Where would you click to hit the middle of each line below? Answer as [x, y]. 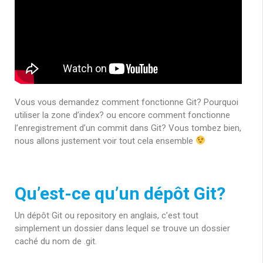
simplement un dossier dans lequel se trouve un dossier [122, 229]
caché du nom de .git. [56, 242]
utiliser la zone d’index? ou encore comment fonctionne [122, 115]
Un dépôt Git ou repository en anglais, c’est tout [107, 216]
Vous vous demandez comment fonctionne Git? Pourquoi [127, 102]
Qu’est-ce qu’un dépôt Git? [120, 194]
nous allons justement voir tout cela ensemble [105, 141]
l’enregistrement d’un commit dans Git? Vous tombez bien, [128, 128]
